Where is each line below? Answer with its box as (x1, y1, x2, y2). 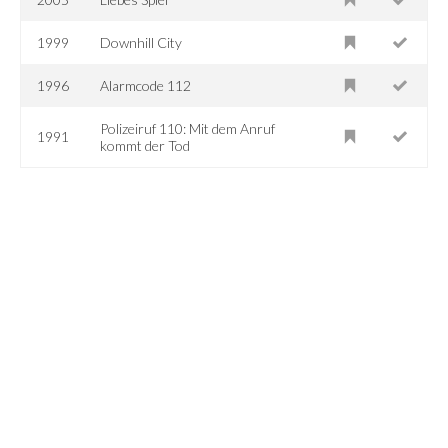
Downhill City (100, 33, 183, 51)
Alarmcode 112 (100, 76, 192, 94)
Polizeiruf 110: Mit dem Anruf (100, 119, 276, 137)
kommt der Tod (100, 136, 191, 154)
